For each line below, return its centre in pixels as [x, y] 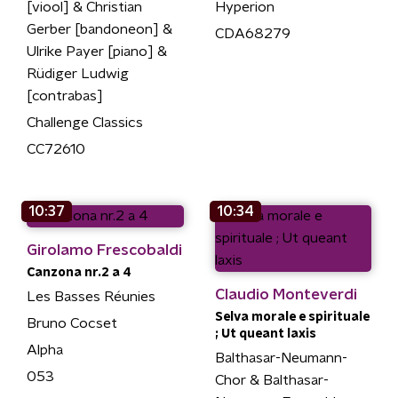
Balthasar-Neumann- [281, 358]
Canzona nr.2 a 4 [79, 272]
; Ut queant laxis [265, 334]
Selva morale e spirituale [292, 317]
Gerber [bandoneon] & [99, 29]
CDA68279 [252, 33]
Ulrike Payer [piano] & [97, 51]
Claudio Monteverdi [286, 294]
